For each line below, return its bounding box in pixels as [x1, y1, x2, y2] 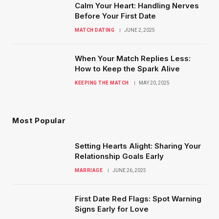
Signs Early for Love [75, 204, 149, 214]
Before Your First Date [75, 11, 156, 21]
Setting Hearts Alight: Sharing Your [75, 141, 201, 151]
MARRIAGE [75, 168, 103, 174]
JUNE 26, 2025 [112, 168, 146, 174]
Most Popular [12, 116, 66, 126]
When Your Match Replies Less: [75, 54, 191, 64]
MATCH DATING [75, 27, 114, 33]
